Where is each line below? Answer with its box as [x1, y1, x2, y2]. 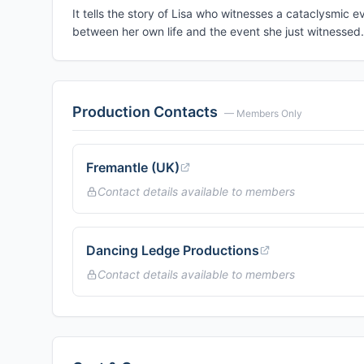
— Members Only [224, 107, 302, 119]
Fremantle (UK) [86, 159, 180, 175]
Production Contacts [72, 103, 218, 120]
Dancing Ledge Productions [86, 242, 259, 258]
